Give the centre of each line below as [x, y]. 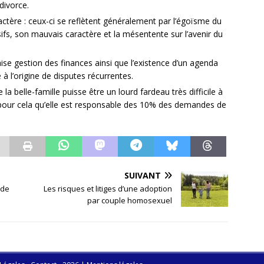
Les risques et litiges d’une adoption [108, 188]
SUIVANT [143, 175]
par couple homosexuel [130, 200]
